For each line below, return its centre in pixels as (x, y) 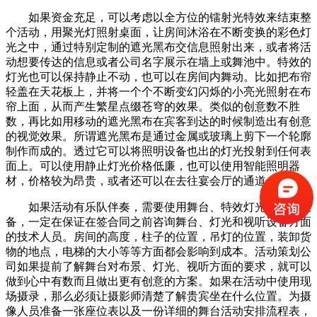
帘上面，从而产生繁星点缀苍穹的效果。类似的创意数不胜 (153, 106)
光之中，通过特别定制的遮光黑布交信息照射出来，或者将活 (158, 47)
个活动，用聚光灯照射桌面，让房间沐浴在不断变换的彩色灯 (158, 32)
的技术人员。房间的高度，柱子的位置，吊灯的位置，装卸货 (158, 236)
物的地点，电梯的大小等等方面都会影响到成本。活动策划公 (158, 251)
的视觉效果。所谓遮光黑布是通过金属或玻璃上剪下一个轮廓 (158, 136)
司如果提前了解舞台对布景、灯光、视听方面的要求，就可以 (158, 266)
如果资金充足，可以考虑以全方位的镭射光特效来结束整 (158, 17)
